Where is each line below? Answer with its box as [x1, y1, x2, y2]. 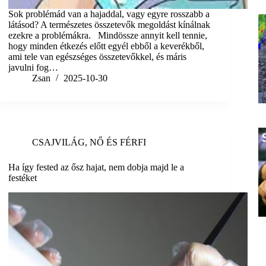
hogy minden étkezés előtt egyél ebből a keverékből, [8, 41, 205, 52]
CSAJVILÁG [32, 137, 85, 148]
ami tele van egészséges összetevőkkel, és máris [8, 52, 187, 62]
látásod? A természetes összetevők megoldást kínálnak [8, 20, 211, 30]
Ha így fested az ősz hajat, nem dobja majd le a [8, 162, 185, 173]
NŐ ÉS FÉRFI [90, 137, 147, 148]
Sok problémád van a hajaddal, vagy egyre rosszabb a [8, 9, 210, 20]
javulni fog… [8, 62, 59, 73]
